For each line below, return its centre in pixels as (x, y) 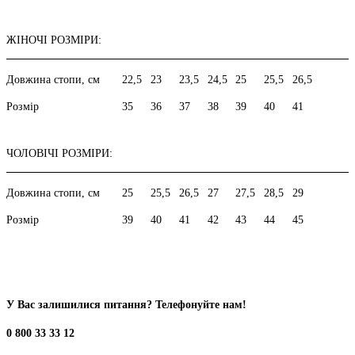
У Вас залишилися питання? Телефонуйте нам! (126, 304)
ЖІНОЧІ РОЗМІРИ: (54, 40)
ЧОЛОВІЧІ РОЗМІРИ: (59, 153)
